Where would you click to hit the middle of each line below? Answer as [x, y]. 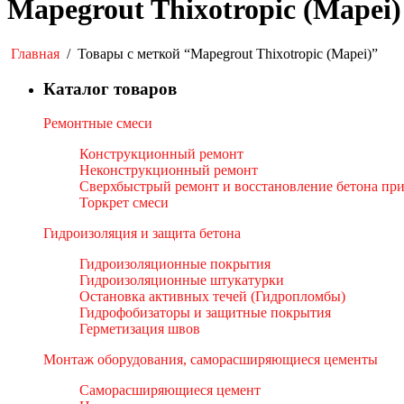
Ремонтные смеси [98, 124]
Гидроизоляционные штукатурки [182, 280]
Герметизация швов [140, 329]
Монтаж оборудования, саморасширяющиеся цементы [211, 360]
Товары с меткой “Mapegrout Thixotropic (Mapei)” [228, 53]
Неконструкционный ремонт [169, 170]
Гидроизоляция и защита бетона [142, 234]
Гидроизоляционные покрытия [175, 264]
